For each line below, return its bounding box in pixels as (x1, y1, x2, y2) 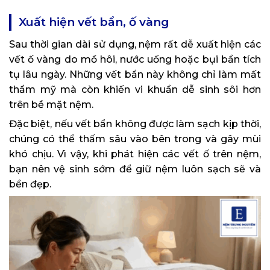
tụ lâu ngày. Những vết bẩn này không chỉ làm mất (9, 69, 261, 81)
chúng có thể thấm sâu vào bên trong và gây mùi (9, 133, 261, 145)
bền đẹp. (9, 178, 51, 190)
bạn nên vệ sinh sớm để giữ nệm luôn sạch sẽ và (9, 163, 261, 175)
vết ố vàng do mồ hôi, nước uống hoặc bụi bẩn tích (9, 54, 261, 66)
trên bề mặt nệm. (9, 99, 93, 111)
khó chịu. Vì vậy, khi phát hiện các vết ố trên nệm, (9, 148, 261, 160)
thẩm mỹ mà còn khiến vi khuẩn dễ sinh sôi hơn (9, 84, 261, 96)
